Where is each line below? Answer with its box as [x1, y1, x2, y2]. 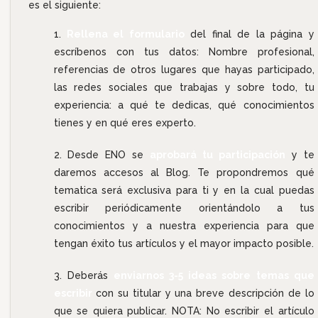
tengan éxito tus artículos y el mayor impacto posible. [53, 237, 314, 249]
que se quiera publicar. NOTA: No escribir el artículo [53, 305, 314, 317]
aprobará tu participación [150, 148, 285, 160]
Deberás [67, 269, 114, 281]
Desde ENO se [67, 148, 150, 160]
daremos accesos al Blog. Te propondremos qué [53, 166, 314, 178]
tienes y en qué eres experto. [53, 116, 196, 128]
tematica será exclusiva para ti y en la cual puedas [53, 184, 314, 196]
